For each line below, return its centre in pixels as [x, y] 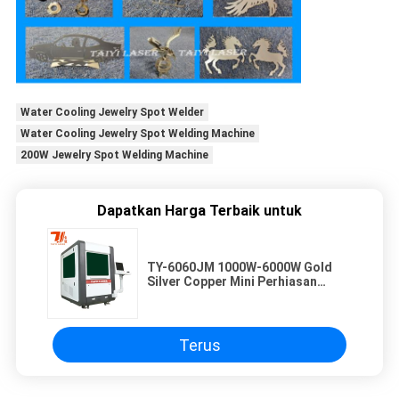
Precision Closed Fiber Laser [233, 296]
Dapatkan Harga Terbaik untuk [199, 211]
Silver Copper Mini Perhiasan [232, 282]
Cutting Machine [196, 310]
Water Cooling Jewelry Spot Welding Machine [137, 134]
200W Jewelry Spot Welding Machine [114, 155]
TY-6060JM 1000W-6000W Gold [240, 268]
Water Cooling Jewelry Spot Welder [112, 113]
